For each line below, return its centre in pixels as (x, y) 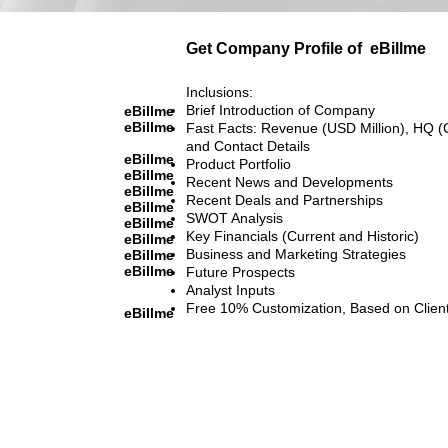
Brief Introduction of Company (280, 109)
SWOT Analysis (234, 217)
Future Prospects (240, 271)
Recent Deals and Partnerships (284, 199)
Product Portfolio (238, 163)
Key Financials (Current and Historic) (302, 235)
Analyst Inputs (230, 289)
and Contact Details (248, 145)
